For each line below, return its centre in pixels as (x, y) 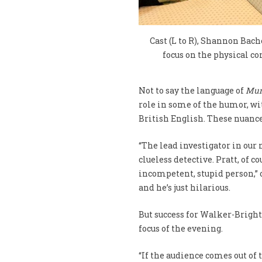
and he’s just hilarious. (184, 187)
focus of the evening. (180, 228)
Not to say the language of (192, 90)
